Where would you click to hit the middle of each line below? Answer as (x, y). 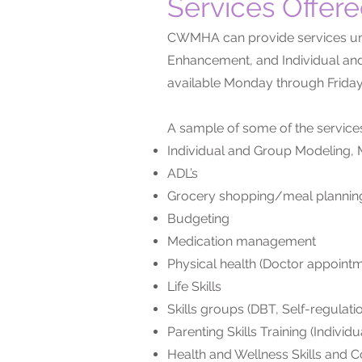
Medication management (242, 241)
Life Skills (196, 286)
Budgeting (198, 219)
